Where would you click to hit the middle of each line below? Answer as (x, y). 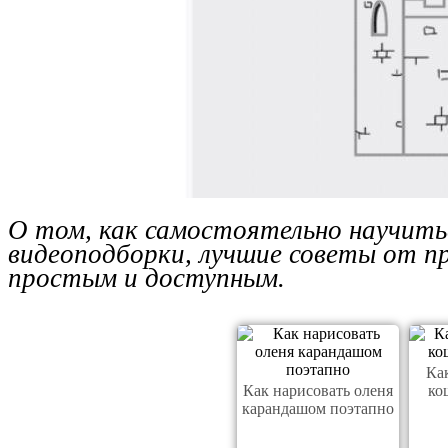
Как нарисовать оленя (318, 390)
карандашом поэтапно (318, 408)
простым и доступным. (146, 277)
